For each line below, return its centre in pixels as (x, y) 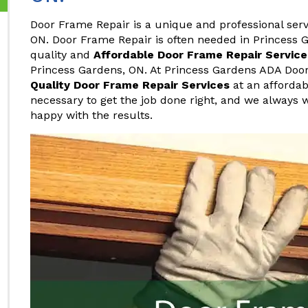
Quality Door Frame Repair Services (130, 85)
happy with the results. (91, 115)
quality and (62, 55)
